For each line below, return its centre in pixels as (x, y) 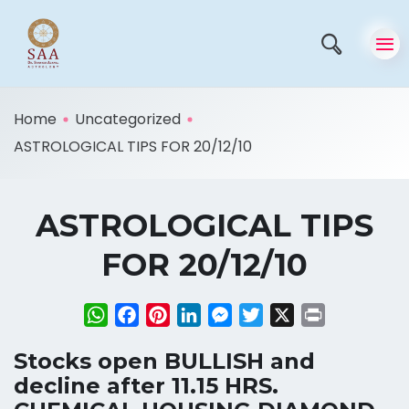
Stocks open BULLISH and (164, 361)
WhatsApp (146, 315)
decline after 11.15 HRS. (146, 386)
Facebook (175, 315)
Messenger (272, 315)
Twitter (289, 315)
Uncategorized (128, 119)
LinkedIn (230, 315)
